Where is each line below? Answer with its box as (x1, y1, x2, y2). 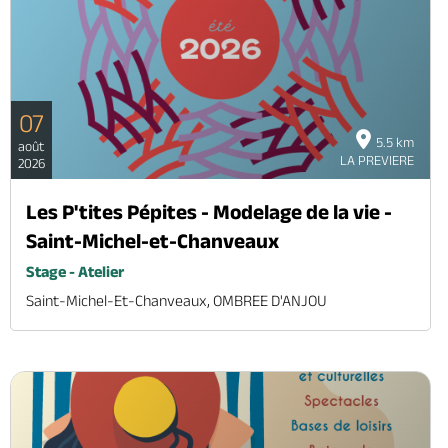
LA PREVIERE (339, 152, 414, 169)
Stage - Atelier (26, 263, 124, 281)
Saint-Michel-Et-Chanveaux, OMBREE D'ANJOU (26, 292, 327, 310)
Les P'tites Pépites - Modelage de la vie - (26, 200, 392, 224)
